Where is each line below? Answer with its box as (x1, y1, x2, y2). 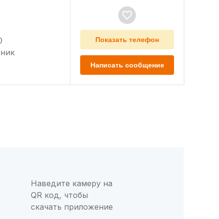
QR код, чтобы (30, 190, 88, 200)
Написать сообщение (90, 61, 164, 69)
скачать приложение (30, 202, 113, 212)
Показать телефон (95, 36, 159, 44)
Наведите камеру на (30, 178, 112, 188)
